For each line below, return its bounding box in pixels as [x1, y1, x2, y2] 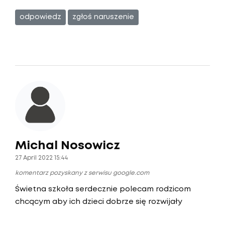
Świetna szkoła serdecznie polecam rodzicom [15, 186, 191, 193]
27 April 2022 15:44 [15, 155, 68, 161]
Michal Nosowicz [15, 141, 120, 151]
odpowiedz [20, 14, 61, 20]
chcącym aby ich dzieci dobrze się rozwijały [15, 198, 182, 205]
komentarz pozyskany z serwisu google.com [15, 170, 149, 176]
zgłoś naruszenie [72, 14, 134, 20]
